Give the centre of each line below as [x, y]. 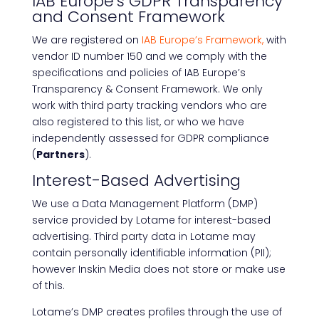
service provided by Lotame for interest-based [151, 220]
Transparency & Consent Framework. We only [147, 89]
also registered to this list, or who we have [138, 122]
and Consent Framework [128, 17]
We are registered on [87, 40]
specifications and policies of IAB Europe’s [138, 73]
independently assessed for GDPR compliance [150, 138]
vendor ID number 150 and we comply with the [149, 56]
